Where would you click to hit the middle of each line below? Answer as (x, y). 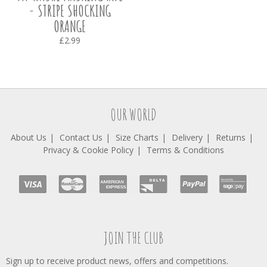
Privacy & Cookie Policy (88, 150)
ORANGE (70, 26)
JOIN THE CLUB (133, 238)
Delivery (187, 137)
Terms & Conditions (185, 150)
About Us (29, 137)
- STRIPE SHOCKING (70, 11)
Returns (231, 137)
